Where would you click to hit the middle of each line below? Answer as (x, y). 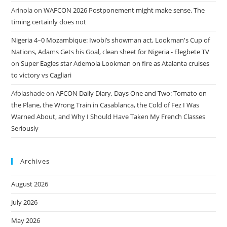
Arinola (22, 10)
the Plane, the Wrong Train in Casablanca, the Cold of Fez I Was (105, 105)
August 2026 (30, 184)
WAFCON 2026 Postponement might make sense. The (124, 10)
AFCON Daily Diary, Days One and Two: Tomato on (131, 93)
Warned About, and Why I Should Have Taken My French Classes (108, 117)
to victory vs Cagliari (42, 75)
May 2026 (26, 220)
